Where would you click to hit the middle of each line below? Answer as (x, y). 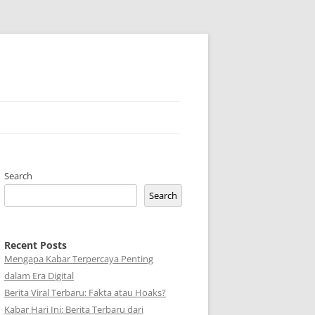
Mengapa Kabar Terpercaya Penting (79, 259)
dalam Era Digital (39, 276)
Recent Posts (36, 245)
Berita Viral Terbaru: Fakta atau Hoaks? (85, 292)
